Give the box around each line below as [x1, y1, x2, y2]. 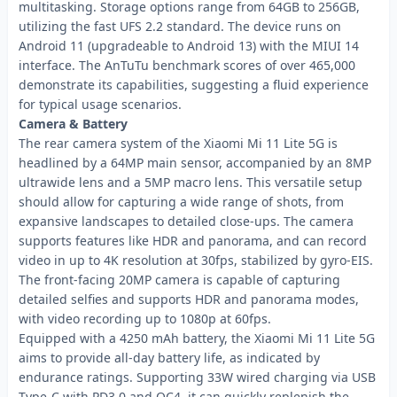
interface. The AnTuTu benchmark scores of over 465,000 [19, 57, 355, 74]
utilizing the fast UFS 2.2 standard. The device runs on [19, 18, 341, 35]
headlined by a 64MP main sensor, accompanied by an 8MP [19, 154, 371, 171]
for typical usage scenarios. [19, 96, 182, 113]
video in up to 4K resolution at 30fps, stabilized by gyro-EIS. [19, 252, 373, 269]
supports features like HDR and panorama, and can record [19, 232, 367, 249]
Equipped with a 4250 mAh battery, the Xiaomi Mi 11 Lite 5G [19, 330, 375, 346]
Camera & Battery [19, 115, 128, 132]
